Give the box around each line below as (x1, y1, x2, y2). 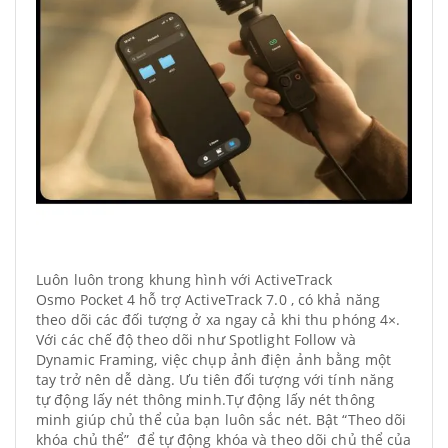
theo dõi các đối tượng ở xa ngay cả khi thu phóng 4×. (36, 310, 401, 329)
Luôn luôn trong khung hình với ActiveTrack (36, 270, 337, 289)
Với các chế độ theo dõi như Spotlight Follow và (36, 330, 356, 349)
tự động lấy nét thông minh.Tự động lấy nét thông (36, 390, 375, 409)
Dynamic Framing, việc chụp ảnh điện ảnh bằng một (36, 350, 391, 369)
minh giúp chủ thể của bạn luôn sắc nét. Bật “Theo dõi (36, 410, 407, 429)
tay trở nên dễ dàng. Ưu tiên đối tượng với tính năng (36, 370, 395, 389)
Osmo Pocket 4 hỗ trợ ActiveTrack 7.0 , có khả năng (36, 290, 381, 309)
